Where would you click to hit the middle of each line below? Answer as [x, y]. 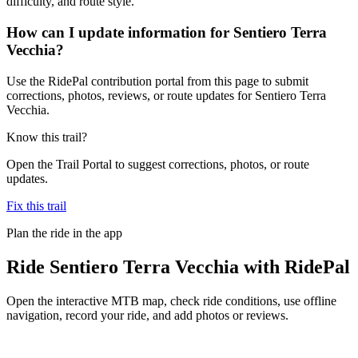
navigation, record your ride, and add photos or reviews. [147, 315]
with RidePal [294, 267]
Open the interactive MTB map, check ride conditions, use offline [171, 300]
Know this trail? [47, 137]
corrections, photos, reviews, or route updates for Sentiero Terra [166, 95]
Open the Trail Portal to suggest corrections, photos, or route [158, 164]
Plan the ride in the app [64, 233]
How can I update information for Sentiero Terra [167, 33]
